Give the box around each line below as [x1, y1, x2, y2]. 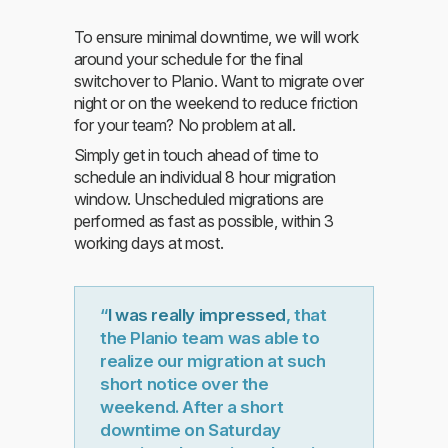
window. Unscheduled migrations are [73, 188, 324, 209]
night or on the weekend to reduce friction [73, 92, 358, 113]
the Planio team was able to [100, 327, 320, 348]
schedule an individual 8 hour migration [73, 166, 336, 187]
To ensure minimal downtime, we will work [73, 26, 359, 47]
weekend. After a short [100, 396, 284, 417]
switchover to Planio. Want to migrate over [73, 70, 364, 91]
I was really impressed [107, 304, 286, 325]
